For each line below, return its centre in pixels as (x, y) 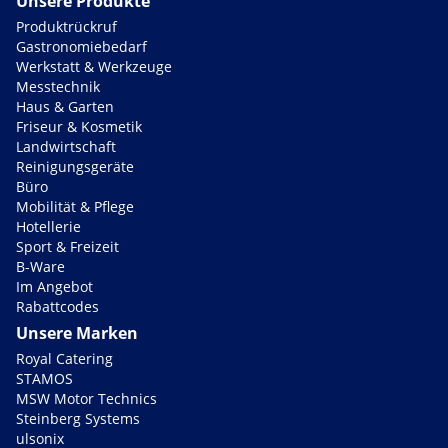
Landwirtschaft (66, 147)
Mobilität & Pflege (75, 207)
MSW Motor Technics (86, 399)
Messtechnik (58, 87)
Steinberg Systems (78, 419)
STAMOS (44, 379)
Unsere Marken (77, 333)
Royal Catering (64, 359)
